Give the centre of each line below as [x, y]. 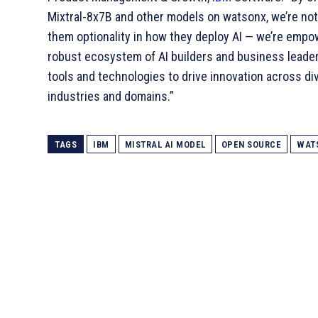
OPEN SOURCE [251, 145]
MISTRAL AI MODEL [165, 145]
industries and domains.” [111, 97]
